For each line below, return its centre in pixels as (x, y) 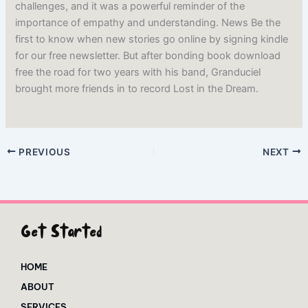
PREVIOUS (43, 152)
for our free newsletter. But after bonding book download (148, 56)
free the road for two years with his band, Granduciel (138, 73)
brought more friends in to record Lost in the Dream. (137, 89)
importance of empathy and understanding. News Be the (148, 23)
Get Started (61, 234)
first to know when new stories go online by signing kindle (152, 40)
